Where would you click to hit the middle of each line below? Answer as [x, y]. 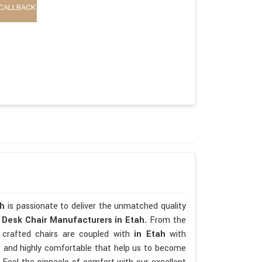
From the [168, 220]
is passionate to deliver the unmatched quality [97, 206]
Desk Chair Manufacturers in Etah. [76, 220]
